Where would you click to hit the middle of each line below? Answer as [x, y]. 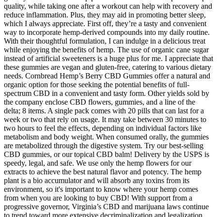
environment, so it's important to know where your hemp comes [101, 189]
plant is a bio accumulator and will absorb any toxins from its [97, 180]
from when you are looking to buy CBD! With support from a [98, 198]
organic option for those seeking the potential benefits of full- [97, 84]
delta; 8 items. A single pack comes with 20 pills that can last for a [104, 110]
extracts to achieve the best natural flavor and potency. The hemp [103, 171]
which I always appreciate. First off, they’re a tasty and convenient [105, 23]
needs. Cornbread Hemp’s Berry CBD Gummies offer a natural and [107, 76]
